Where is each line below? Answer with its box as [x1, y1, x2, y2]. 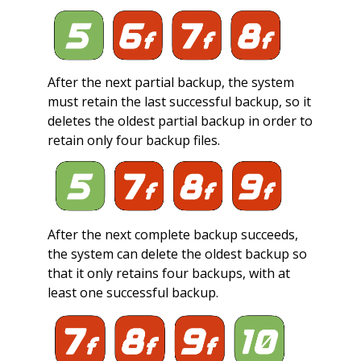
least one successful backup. [47, 283, 218, 301]
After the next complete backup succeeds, [47, 225, 298, 243]
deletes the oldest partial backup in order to [47, 112, 313, 131]
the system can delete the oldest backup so [47, 244, 307, 263]
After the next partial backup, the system [47, 73, 294, 92]
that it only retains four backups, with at [47, 263, 290, 282]
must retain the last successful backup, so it [47, 93, 311, 111]
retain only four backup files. [47, 131, 220, 150]
